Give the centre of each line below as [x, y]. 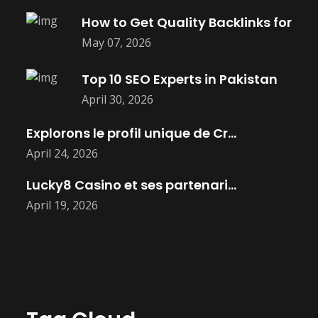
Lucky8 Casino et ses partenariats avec [232, 185]
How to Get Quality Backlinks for [187, 22]
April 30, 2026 [117, 99]
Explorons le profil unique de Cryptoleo [232, 133]
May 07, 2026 [116, 42]
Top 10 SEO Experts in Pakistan [180, 79]
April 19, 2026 [62, 205]
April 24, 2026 [62, 153]
